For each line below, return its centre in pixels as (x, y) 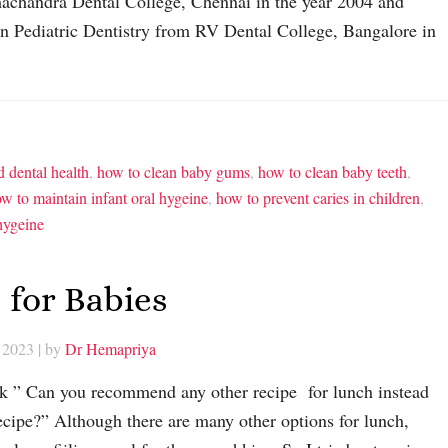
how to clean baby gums (173, 171)
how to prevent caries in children (318, 197)
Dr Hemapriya (110, 348)
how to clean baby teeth (332, 171)
